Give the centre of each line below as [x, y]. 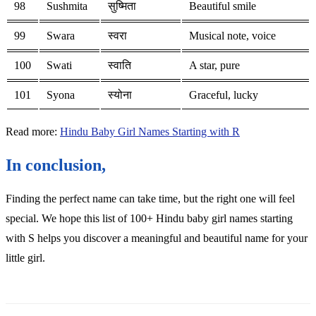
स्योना [120, 95]
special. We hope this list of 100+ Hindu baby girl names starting [149, 219]
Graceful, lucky [224, 95]
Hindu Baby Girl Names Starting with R [150, 132]
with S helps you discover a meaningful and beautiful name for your [157, 238]
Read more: [33, 132]
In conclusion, [56, 165]
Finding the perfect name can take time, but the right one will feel [150, 199]
